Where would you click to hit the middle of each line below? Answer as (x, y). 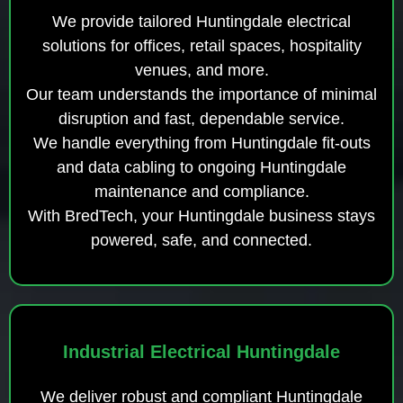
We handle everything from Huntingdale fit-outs (201, 143)
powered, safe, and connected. (201, 240)
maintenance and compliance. (201, 191)
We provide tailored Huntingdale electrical (201, 21)
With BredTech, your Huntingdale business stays (201, 215)
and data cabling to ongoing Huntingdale (201, 167)
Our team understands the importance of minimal (201, 94)
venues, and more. (201, 70)
